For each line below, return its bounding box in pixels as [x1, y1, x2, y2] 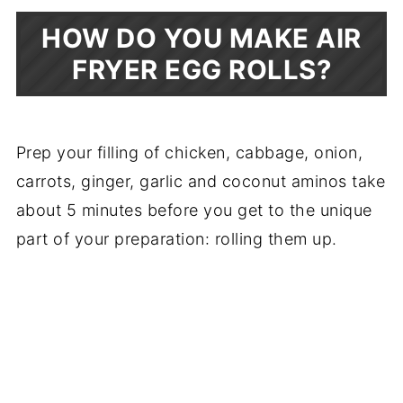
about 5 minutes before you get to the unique [15, 200, 372, 219]
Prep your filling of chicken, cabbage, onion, [15, 142, 363, 162]
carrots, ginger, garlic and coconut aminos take [15, 171, 386, 191]
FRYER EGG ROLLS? [72, 53, 331, 85]
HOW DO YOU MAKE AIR [41, 22, 362, 54]
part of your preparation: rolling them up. [15, 228, 343, 248]
